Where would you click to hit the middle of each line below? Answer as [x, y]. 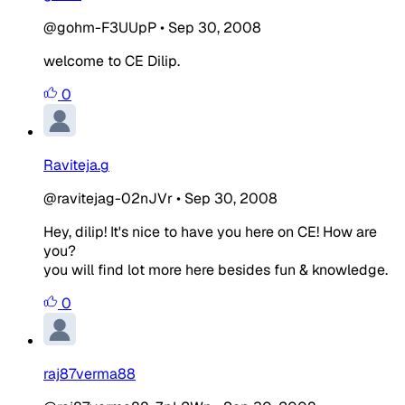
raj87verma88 [89, 373]
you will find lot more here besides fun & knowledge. [216, 269]
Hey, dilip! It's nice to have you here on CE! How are [210, 231]
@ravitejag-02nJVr [108, 198]
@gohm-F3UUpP [100, 27]
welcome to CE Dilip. [112, 61]
